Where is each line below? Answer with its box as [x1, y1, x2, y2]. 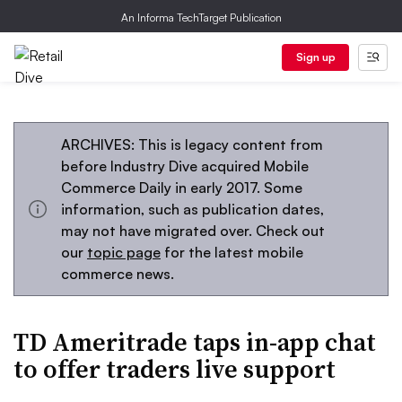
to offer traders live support [13, 352, 336, 386]
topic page [87, 243, 161, 261]
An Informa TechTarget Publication [120, 11, 282, 24]
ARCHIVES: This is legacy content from [61, 135, 323, 153]
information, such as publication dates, [61, 200, 324, 218]
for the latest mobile [161, 243, 303, 261]
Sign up [295, 50, 336, 64]
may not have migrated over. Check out [61, 222, 325, 240]
